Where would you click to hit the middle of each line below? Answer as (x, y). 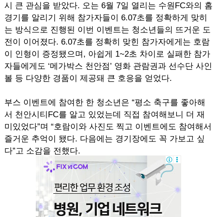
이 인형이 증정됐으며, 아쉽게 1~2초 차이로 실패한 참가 (107, 54)
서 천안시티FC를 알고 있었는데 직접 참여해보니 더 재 (104, 115)
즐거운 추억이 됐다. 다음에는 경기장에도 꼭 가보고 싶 (104, 139)
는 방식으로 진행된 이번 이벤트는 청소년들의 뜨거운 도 (107, 30)
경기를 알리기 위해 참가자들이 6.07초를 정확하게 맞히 (106, 18)
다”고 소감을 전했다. (42, 151)
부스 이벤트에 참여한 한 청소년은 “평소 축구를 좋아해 (105, 102)
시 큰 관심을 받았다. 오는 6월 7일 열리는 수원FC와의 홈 (108, 6)
